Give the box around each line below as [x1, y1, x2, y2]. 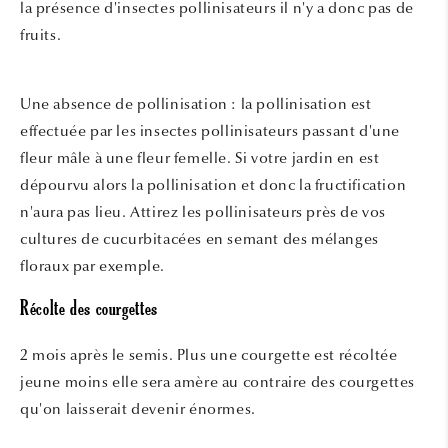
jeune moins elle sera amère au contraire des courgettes [20, 373, 416, 391]
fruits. [20, 26, 62, 45]
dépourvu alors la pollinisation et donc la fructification [20, 176, 407, 195]
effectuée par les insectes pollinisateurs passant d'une [20, 122, 401, 141]
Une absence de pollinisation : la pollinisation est [20, 95, 372, 114]
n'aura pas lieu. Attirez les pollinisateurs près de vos [20, 203, 387, 222]
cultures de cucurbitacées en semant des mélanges [20, 230, 379, 249]
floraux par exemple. [20, 257, 173, 276]
